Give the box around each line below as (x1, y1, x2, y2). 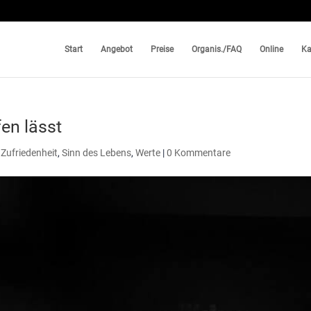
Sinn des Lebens (62, 147, 132, 158)
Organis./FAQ (192, 44, 242, 54)
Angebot (101, 44, 133, 54)
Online (260, 44, 283, 54)
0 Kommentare (167, 147, 231, 158)
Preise (151, 44, 174, 54)
